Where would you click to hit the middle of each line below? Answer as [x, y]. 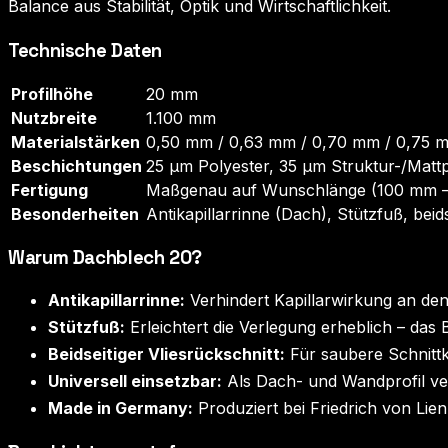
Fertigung [49, 189]
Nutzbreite [54, 117]
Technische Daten [85, 51]
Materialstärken [75, 141]
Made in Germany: [120, 408]
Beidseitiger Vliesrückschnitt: [166, 354]
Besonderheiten [75, 213]
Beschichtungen [76, 165]
